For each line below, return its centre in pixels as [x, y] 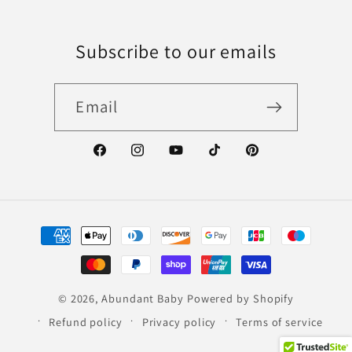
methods [66, 252]
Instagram [162, 160]
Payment [65, 227]
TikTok [227, 160]
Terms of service [279, 321]
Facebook [122, 160]
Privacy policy [179, 321]
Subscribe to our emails [176, 51]
